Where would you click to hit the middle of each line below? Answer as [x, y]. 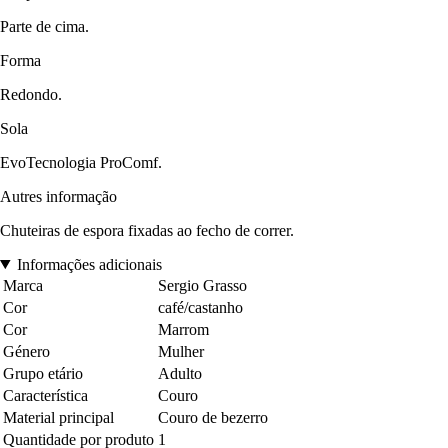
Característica [45, 395]
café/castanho [200, 307]
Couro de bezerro [213, 417]
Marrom [183, 329]
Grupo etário [43, 373]
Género [26, 351]
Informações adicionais [89, 264]
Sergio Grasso [202, 285]
